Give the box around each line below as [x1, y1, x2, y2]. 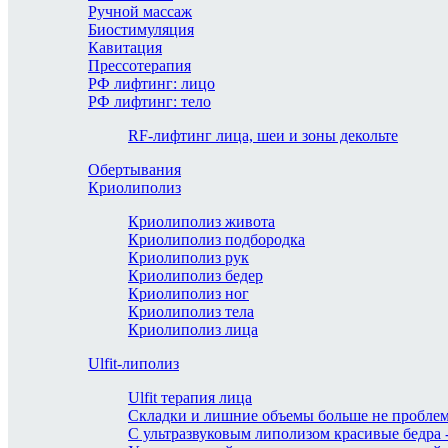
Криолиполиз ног [128, 285, 249, 302]
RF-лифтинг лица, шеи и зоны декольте [128, 127, 398, 144]
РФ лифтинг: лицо [88, 75, 215, 92]
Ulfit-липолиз [88, 355, 179, 372]
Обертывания [88, 161, 181, 178]
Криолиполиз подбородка [128, 231, 305, 248]
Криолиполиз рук [128, 249, 249, 266]
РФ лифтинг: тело [88, 93, 211, 110]
